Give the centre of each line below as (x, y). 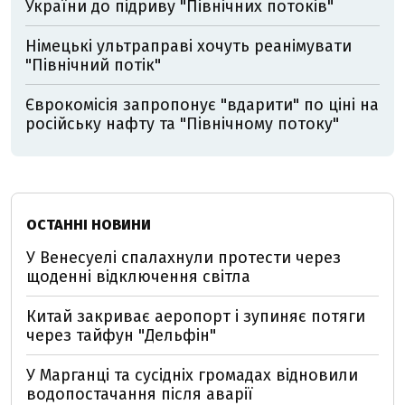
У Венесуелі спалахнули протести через (184, 257)
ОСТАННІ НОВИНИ (89, 224)
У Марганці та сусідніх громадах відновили (192, 375)
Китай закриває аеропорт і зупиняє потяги (196, 316)
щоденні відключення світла (138, 276)
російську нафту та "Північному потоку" (182, 123)
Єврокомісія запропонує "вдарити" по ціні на (202, 104)
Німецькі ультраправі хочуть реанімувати (188, 46)
